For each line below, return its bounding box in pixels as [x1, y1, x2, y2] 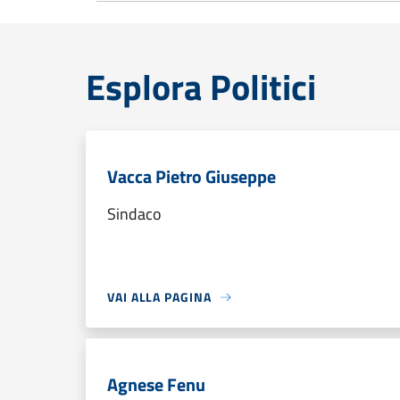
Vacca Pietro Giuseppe [107, 162, 276, 190]
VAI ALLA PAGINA [107, 287, 212, 306]
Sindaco [107, 202, 162, 226]
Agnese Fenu [107, 371, 205, 398]
